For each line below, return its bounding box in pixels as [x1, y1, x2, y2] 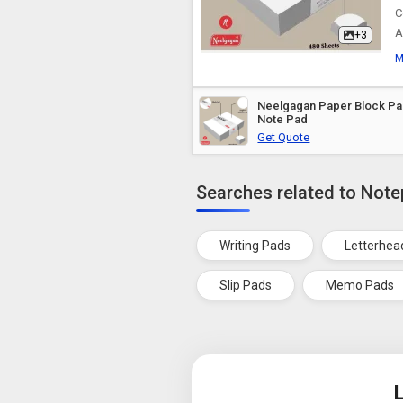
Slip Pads [219, 278, 273, 292]
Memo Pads [326, 278, 395, 292]
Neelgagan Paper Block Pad [257, 98, 319, 112]
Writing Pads [219, 238, 291, 253]
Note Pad [257, 112, 309, 126]
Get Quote [257, 130, 310, 144]
